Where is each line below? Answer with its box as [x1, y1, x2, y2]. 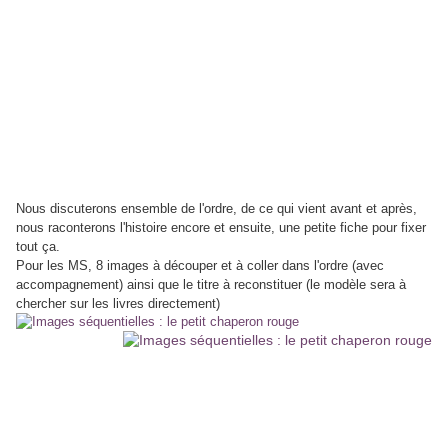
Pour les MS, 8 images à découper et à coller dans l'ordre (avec [16, 258, 384, 274]
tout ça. [16, 239, 60, 255]
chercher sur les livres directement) [16, 296, 220, 312]
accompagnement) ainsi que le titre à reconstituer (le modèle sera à [16, 277, 406, 293]
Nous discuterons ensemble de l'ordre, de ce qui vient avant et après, [16, 201, 417, 217]
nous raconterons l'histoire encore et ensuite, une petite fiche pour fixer [16, 220, 426, 236]
